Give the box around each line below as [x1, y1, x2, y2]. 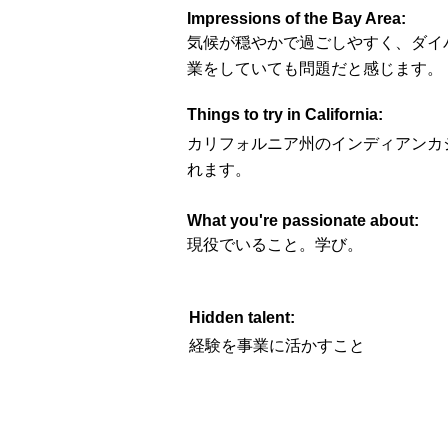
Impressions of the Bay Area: [187, 10, 406, 27]
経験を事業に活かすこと [189, 336, 365, 355]
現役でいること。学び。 [187, 235, 363, 254]
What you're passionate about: [187, 212, 419, 229]
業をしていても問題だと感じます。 [187, 59, 443, 78]
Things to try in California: [187, 106, 383, 123]
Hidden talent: [189, 309, 295, 326]
